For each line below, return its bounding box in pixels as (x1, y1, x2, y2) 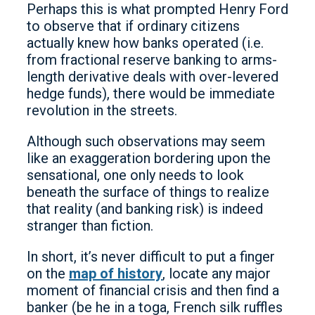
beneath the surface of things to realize (27, 184, 269, 200)
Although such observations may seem (27, 133, 265, 150)
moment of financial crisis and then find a (27, 282, 279, 299)
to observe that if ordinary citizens (27, 18, 240, 34)
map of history (69, 265, 162, 282)
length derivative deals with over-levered (27, 68, 278, 85)
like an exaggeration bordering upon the (27, 150, 271, 167)
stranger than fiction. (27, 217, 153, 234)
